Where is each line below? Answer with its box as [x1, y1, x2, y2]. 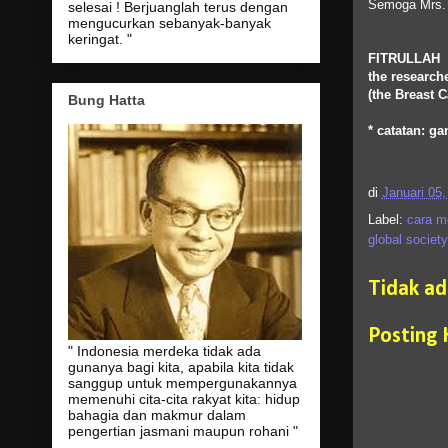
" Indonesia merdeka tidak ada [67, 343, 261, 360]
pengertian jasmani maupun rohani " [67, 423, 298, 440]
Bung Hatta [67, 92, 145, 109]
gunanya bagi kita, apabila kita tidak [67, 359, 294, 376]
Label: [367, 211, 407, 227]
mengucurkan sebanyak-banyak [67, 14, 271, 31]
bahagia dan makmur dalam [67, 407, 246, 424]
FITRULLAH [367, 50, 440, 66]
